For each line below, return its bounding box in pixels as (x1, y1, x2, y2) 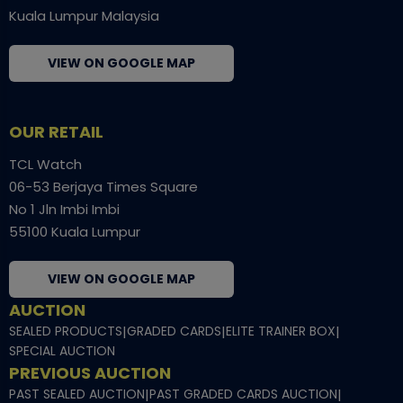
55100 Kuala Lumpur (9, 221, 140, 241)
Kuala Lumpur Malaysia (9, 5, 159, 25)
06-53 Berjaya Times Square (9, 176, 198, 196)
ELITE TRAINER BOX (226, 321, 336, 340)
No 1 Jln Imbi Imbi (9, 199, 120, 219)
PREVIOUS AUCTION (9, 361, 171, 384)
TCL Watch (9, 154, 82, 174)
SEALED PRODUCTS (9, 321, 122, 340)
